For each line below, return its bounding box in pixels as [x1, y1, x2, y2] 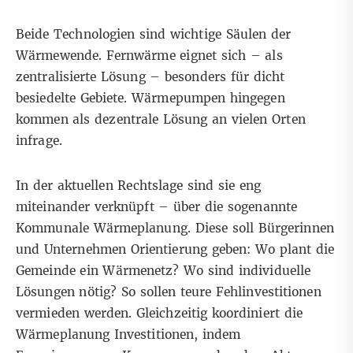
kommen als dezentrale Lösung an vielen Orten [16, 111, 306, 127]
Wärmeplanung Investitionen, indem [16, 326, 241, 342]
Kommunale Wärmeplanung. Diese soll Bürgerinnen [16, 220, 334, 236]
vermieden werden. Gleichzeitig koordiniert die [16, 305, 303, 321]
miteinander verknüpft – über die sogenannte [16, 199, 298, 214]
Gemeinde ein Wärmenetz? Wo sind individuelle [16, 262, 311, 278]
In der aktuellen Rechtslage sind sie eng [16, 177, 262, 193]
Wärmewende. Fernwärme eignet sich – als [16, 47, 283, 63]
